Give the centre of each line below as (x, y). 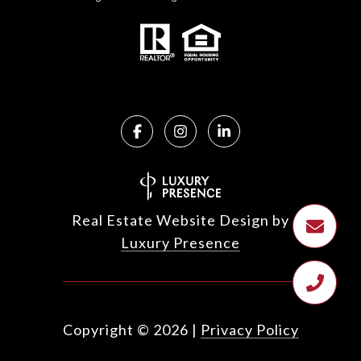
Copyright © (106, 329)
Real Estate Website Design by (180, 220)
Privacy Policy (249, 329)
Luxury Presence (180, 242)
